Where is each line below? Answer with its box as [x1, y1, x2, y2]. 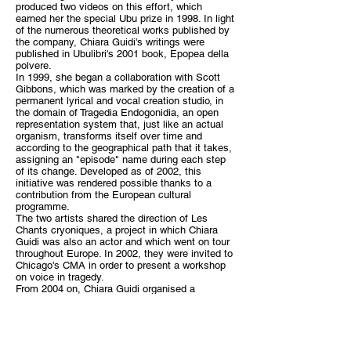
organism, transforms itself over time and [16, 130, 202, 142]
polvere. [16, 60, 55, 71]
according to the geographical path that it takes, [16, 142, 232, 154]
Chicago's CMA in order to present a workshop [16, 259, 226, 271]
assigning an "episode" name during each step [16, 154, 226, 165]
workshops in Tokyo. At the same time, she [16, 318, 210, 330]
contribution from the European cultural [16, 189, 191, 201]
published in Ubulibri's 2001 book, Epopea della [16, 48, 229, 60]
